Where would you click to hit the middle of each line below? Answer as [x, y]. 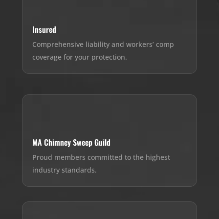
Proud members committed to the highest [101, 157]
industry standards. [64, 170]
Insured [44, 30]
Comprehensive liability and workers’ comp [103, 44]
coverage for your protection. [79, 57]
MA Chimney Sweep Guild [71, 142]
